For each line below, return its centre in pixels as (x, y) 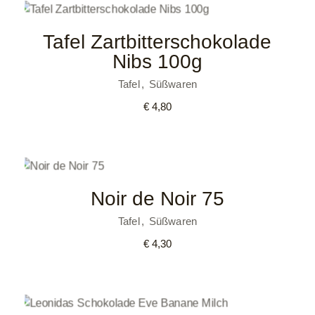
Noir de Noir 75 (157, 199)
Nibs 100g (157, 62)
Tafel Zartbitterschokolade (157, 42)
